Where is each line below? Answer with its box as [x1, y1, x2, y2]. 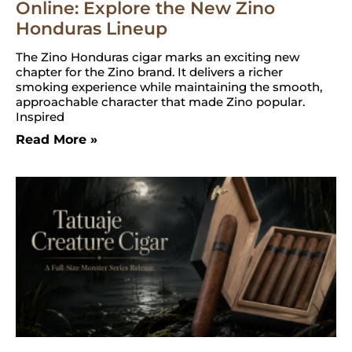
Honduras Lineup [16, 17, 167, 39]
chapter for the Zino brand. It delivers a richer [16, 64, 283, 79]
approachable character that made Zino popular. [16, 93, 305, 109]
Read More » [16, 131, 97, 147]
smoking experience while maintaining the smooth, [16, 79, 322, 94]
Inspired [16, 108, 64, 124]
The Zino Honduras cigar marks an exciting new [16, 49, 299, 64]
